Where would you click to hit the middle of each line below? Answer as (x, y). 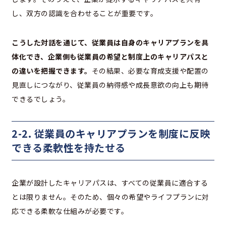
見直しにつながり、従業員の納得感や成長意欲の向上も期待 (110, 85)
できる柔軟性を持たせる (69, 148)
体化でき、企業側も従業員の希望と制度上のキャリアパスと (110, 57)
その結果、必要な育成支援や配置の (150, 71)
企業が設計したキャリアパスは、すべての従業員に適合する (110, 183)
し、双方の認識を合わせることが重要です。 (84, 13)
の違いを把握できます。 (52, 71)
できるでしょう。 (41, 99)
